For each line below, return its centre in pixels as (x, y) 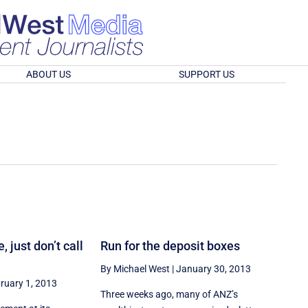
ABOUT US (48, 74)
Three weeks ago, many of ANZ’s (169, 294)
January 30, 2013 (214, 268)
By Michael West (135, 268)
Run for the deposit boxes (170, 245)
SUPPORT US (207, 74)
